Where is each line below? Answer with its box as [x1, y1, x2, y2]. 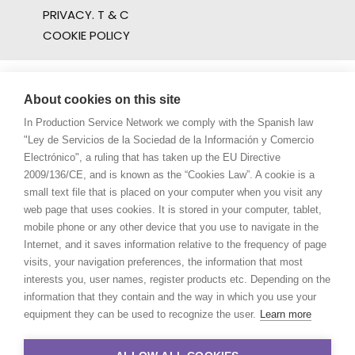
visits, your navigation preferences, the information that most [24, 256, 303, 268]
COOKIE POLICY [43, 27, 130, 44]
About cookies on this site [24, 93, 181, 106]
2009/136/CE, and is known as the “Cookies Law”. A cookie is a [24, 169, 315, 181]
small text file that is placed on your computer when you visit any [24, 186, 323, 198]
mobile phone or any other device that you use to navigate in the [24, 221, 319, 233]
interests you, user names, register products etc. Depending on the [24, 273, 330, 285]
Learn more [260, 308, 311, 320]
